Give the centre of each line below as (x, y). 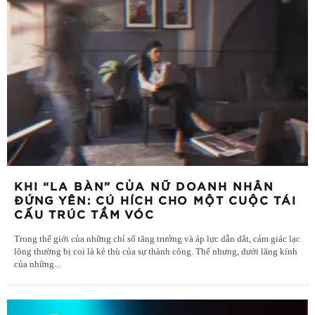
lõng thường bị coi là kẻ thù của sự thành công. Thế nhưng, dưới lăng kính (156, 252)
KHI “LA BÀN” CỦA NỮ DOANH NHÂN (144, 187)
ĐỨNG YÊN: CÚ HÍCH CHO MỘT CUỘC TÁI (155, 201)
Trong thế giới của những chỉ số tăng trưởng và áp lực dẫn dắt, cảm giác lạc (157, 239)
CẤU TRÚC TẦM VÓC (84, 216)
